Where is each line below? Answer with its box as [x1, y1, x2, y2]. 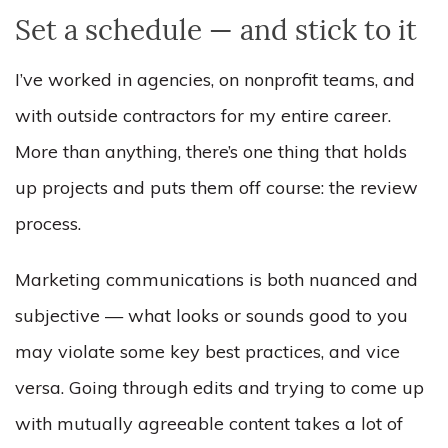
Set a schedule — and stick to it [15, 19, 417, 47]
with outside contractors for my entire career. [15, 104, 391, 127]
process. [15, 212, 86, 235]
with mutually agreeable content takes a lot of [15, 412, 403, 435]
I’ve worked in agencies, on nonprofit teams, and [15, 68, 415, 91]
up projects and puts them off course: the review [15, 176, 418, 199]
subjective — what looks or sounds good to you [15, 304, 408, 327]
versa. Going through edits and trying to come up [15, 376, 424, 399]
